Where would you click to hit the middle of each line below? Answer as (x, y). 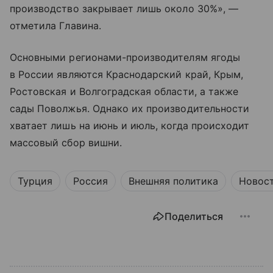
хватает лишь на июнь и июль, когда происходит (130, 125)
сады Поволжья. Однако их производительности (130, 108)
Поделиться (194, 216)
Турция (35, 181)
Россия (90, 181)
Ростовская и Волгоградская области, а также (124, 91)
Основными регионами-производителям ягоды (125, 57)
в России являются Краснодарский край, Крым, (127, 74)
